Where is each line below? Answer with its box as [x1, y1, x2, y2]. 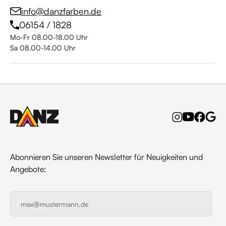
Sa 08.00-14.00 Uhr [10, 43, 76, 52]
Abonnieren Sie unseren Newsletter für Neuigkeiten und [10, 152, 203, 162]
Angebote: [10, 164, 46, 174]
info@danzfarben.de [21, 6, 101, 17]
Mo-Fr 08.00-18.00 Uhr [10, 33, 88, 41]
